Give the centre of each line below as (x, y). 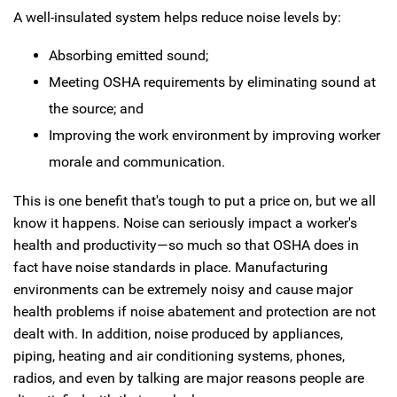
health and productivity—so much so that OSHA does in (186, 245)
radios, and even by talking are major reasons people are (189, 378)
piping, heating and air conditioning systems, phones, (179, 356)
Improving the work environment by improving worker (214, 135)
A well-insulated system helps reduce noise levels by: (177, 17)
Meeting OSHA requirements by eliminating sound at (212, 82)
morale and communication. (137, 162)
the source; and (96, 109)
